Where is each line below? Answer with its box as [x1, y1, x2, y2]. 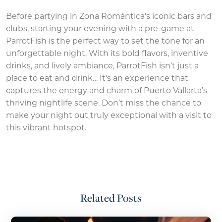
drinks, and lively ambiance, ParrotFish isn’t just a [6, 62, 199, 70]
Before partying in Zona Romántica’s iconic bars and [6, 12, 212, 21]
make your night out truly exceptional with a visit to [6, 111, 212, 120]
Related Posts [80, 190, 142, 205]
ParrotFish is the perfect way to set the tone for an [6, 37, 205, 46]
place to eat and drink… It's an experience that [6, 74, 188, 83]
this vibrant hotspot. [6, 124, 86, 132]
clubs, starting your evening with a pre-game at [6, 25, 194, 33]
